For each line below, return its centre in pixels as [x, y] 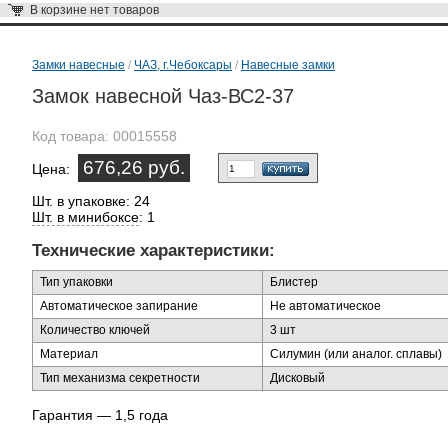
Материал [69, 354]
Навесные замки [288, 65]
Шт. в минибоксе [85, 217]
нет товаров [124, 10]
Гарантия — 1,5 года [100, 415]
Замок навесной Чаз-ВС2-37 [163, 96]
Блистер [294, 282]
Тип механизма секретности [120, 378]
